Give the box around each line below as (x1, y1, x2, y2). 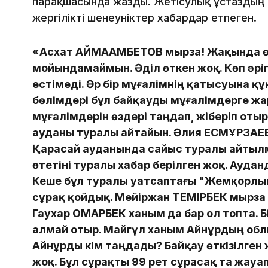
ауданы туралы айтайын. (32, 126, 171, 139)
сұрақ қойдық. (32, 191, 112, 204)
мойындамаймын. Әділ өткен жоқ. (32, 62, 222, 75)
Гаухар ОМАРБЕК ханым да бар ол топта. (32, 207, 260, 220)
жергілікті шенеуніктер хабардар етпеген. (32, 11, 257, 25)
